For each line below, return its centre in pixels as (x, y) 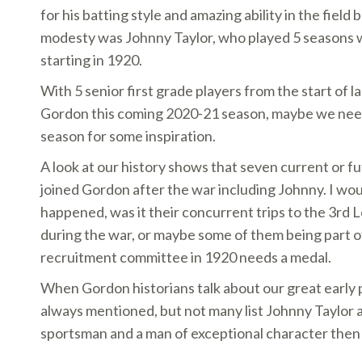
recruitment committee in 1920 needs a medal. (186, 257)
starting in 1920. (91, 60)
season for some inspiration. (128, 136)
